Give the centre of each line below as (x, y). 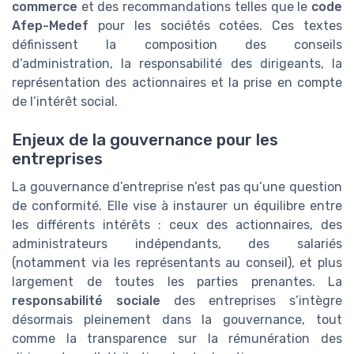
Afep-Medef (50, 26)
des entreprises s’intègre (251, 301)
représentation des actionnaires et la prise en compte (177, 83)
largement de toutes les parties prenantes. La (177, 282)
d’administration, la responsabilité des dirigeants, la (177, 64)
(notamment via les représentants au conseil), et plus (177, 263)
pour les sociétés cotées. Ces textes (215, 26)
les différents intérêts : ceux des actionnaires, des (177, 225)
